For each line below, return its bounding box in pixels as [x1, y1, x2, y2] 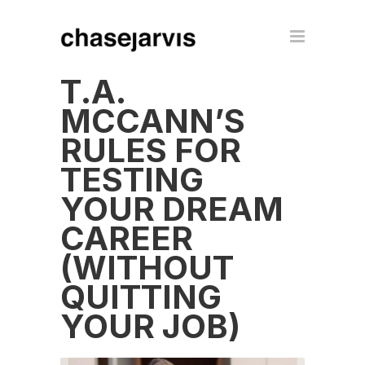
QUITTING [60, 277, 222, 317]
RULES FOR [60, 130, 241, 170]
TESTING [60, 160, 204, 200]
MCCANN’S [60, 101, 245, 141]
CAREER [60, 218, 193, 258]
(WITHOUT [60, 248, 234, 288]
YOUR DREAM [60, 189, 284, 229]
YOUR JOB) [60, 306, 240, 346]
